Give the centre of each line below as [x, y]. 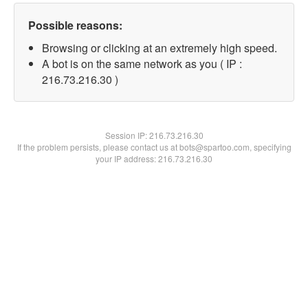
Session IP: [127, 135]
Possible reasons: [75, 25]
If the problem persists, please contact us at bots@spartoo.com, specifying [154, 147]
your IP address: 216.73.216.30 [154, 158]
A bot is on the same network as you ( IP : [142, 64]
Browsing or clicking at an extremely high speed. [159, 48]
